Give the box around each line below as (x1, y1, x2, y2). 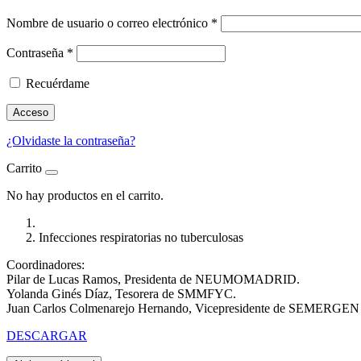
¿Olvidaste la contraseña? (6, 134, 135, 148)
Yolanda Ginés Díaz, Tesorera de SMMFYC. (6, 287, 236, 301)
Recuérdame (26, 77, 89, 91)
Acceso (13, 106, 48, 119)
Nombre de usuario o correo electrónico (6, 16, 211, 31)
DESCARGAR (6, 329, 87, 343)
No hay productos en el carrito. (6, 189, 164, 203)
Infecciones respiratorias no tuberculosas (39, 230, 243, 245)
